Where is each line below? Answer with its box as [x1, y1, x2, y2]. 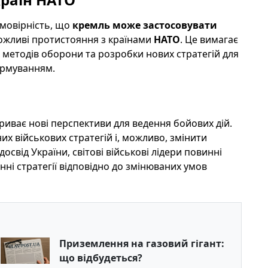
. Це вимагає [179, 33, 238, 46]
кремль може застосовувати [72, 19, 217, 32]
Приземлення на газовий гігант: [59, 237, 225, 250]
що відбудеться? [59, 251, 143, 264]
